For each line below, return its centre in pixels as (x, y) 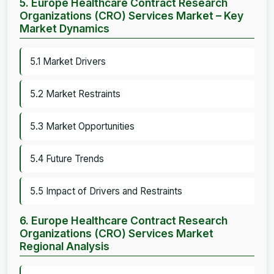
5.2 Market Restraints (75, 94)
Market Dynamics (65, 28)
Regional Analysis (65, 246)
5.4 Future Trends (67, 158)
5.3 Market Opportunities (82, 126)
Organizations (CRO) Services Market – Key (131, 15)
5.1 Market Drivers (68, 61)
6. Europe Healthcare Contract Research (124, 220)
